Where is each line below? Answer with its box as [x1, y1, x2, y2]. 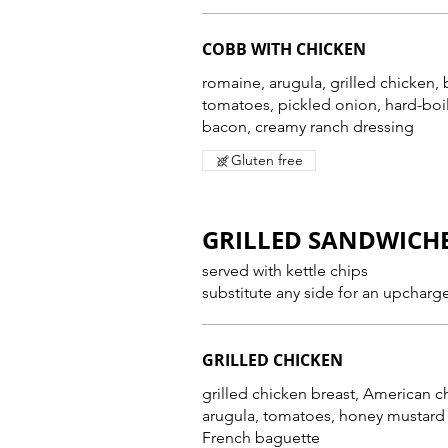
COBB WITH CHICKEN [202, 38, 366, 60]
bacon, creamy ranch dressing [202, 117, 414, 136]
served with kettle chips [202, 261, 368, 280]
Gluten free [231, 151, 303, 169]
